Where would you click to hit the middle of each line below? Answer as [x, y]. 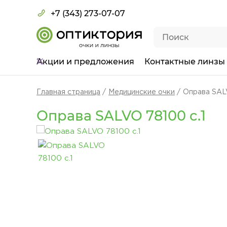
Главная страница [68, 92]
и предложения [100, 62]
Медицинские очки [142, 92]
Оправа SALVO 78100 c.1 [121, 116]
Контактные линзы [185, 62]
